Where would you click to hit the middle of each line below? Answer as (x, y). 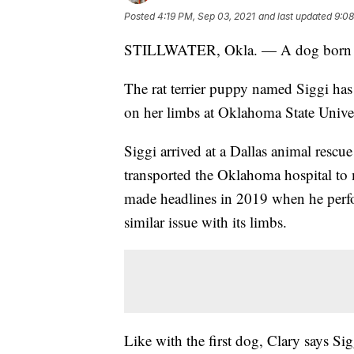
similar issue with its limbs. (205, 221)
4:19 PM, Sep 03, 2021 (206, 16)
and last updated (295, 16)
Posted (141, 16)
